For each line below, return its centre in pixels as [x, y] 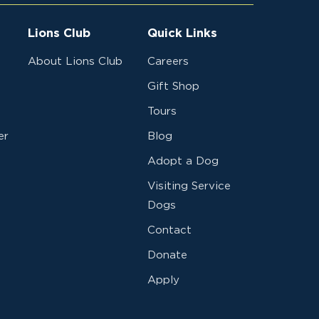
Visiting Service [189, 187]
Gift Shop [174, 87]
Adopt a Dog [183, 162]
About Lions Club [75, 62]
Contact [170, 231]
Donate [168, 256]
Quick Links [183, 34]
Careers [168, 62]
